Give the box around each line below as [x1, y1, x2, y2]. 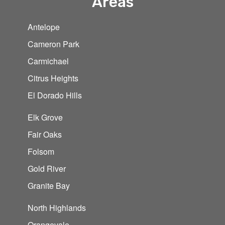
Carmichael [28, 55, 69, 67]
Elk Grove [28, 111, 63, 123]
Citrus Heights [28, 72, 78, 84]
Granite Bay [28, 179, 70, 191]
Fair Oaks [28, 128, 62, 140]
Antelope [28, 21, 60, 33]
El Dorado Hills [28, 89, 82, 101]
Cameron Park [28, 38, 79, 50]
